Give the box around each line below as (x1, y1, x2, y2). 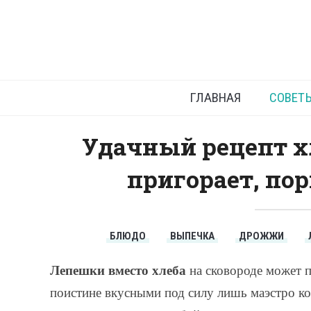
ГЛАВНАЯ (189, 90, 241, 106)
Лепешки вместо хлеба (50, 260, 186, 280)
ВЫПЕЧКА (169, 230, 215, 243)
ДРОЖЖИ (238, 230, 284, 243)
